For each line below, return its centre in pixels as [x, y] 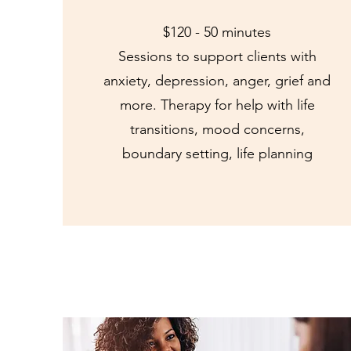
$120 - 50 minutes [217, 32]
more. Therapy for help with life [217, 105]
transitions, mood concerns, [217, 129]
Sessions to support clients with [217, 56]
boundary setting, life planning [217, 154]
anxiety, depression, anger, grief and [217, 81]
